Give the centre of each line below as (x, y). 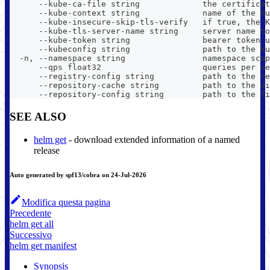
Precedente (30, 213)
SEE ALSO (38, 116)
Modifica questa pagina (66, 202)
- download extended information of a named (153, 140)
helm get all (32, 224)
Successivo (31, 235)
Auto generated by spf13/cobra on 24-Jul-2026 (78, 175)
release (47, 151)
